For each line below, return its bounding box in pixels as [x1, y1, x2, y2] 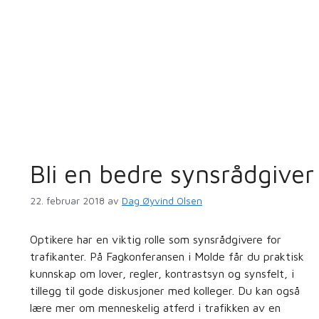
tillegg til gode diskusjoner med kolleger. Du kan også [30, 283, 300, 297]
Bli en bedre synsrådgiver [30, 159, 314, 189]
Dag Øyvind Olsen [122, 194, 202, 206]
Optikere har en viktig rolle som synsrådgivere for [30, 232, 281, 246]
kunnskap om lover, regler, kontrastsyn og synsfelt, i [30, 266, 294, 280]
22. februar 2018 [30, 194, 105, 206]
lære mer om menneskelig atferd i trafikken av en [30, 300, 281, 314]
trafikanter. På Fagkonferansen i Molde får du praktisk [30, 249, 304, 263]
